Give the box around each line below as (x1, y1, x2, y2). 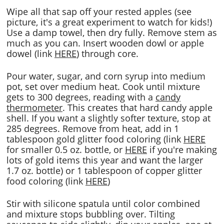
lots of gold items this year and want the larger (6, 154, 203, 166)
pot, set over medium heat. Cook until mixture (6, 80, 200, 92)
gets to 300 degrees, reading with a (6, 91, 155, 103)
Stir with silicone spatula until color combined (6, 197, 200, 209)
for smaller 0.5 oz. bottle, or (6, 143, 125, 155)
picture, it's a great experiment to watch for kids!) (6, 16, 212, 28)
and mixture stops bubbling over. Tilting (6, 208, 175, 220)
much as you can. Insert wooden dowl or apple (6, 37, 204, 49)
